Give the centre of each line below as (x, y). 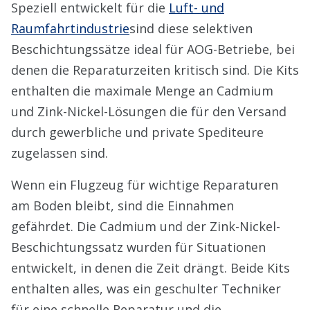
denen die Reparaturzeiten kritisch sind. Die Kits (155, 70)
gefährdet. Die (55, 226)
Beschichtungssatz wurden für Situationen (138, 247)
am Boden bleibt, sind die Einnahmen (122, 206)
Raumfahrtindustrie (70, 28)
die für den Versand (228, 111)
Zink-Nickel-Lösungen (103, 111)
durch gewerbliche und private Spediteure (137, 132)
